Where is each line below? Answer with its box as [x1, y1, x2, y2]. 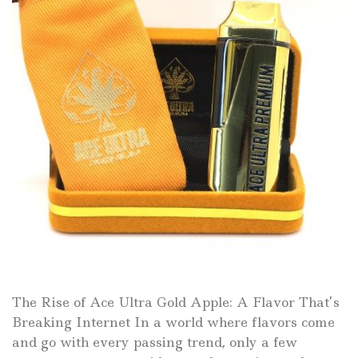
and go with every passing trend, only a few [12, 332, 297, 351]
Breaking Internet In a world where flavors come [12, 312, 335, 331]
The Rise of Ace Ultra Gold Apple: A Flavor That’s [12, 292, 340, 311]
